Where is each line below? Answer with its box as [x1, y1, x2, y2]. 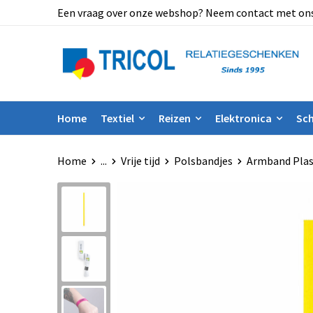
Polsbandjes [173, 153, 233, 168]
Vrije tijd [120, 153, 160, 168]
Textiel [100, 110, 134, 125]
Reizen [158, 110, 191, 125]
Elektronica [214, 110, 272, 125]
